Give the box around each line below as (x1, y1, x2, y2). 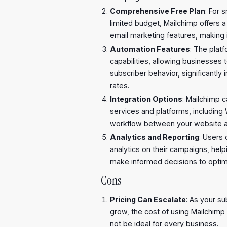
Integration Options (109, 94, 182, 103)
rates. (109, 81, 129, 90)
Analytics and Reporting (109, 132, 199, 141)
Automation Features (109, 44, 190, 53)
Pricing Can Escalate (109, 195, 186, 204)
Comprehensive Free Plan (109, 6, 205, 15)
